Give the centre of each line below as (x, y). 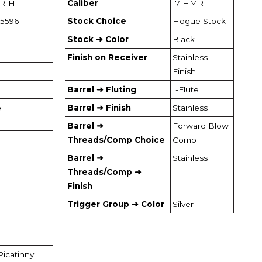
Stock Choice (97, 21)
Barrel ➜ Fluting (102, 89)
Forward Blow (201, 125)
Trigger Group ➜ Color (116, 204)
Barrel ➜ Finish (99, 107)
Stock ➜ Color (98, 39)
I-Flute (186, 89)
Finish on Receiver (107, 57)
